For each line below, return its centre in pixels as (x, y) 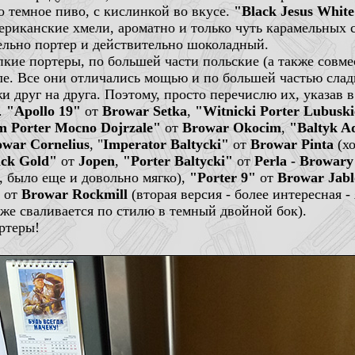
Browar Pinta (292, 144)
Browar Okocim (232, 128)
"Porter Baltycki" (178, 161)
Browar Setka (145, 111)
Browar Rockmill (74, 194)
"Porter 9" (223, 177)
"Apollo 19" (44, 111)
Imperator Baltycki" (166, 144)
